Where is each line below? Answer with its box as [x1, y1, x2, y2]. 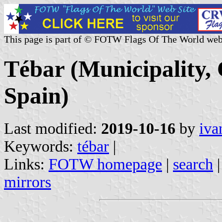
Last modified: [4, 119, 101, 137]
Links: [4, 155, 49, 173]
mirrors [4, 173, 51, 191]
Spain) [4, 83, 69, 109]
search [173, 155, 213, 173]
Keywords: [4, 137, 77, 155]
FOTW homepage [49, 155, 162, 173]
